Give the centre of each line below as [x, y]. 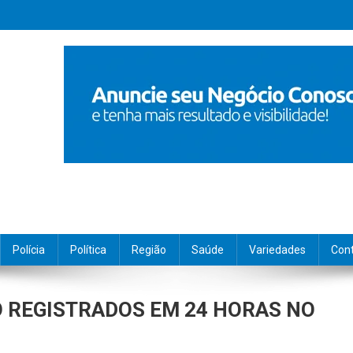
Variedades [277, 250]
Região [149, 250]
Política [88, 250]
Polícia [29, 250]
